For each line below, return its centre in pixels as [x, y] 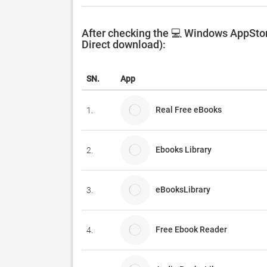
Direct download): [124, 44]
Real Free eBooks [191, 109]
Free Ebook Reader [191, 229]
